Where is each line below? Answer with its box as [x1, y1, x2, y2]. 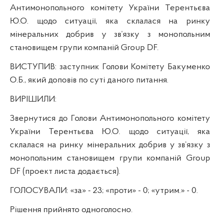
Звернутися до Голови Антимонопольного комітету [10, 113, 210, 123]
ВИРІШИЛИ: [10, 94, 56, 104]
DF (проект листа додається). [10, 166, 120, 176]
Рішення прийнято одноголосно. [10, 205, 133, 215]
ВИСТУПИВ [10, 62, 55, 72]
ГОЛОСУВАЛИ [10, 186, 67, 195]
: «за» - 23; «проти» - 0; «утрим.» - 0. [67, 186, 198, 195]
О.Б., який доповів [10, 75, 79, 85]
